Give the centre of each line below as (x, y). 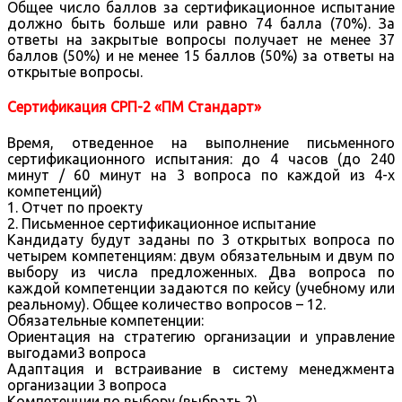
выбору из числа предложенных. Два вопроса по (201, 271)
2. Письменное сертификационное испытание (162, 223)
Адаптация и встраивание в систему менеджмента (201, 368)
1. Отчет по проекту (75, 207)
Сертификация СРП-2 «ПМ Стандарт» (134, 107)
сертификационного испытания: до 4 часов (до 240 (201, 158)
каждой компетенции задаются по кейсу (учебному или (201, 288)
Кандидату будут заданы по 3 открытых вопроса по (201, 239)
